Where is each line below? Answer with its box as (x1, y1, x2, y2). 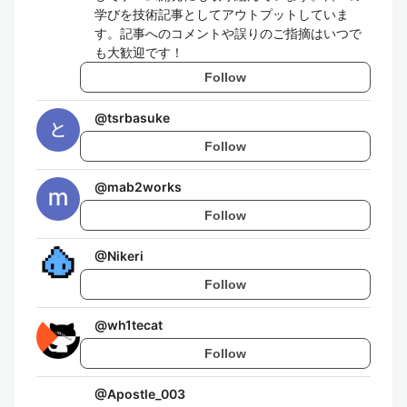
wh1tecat (107, 317, 163, 333)
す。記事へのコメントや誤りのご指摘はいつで (94, 25, 362, 41)
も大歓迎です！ (94, 45, 184, 60)
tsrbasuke (107, 110, 170, 125)
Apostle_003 (107, 386, 185, 402)
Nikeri (107, 248, 144, 263)
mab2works (107, 179, 182, 194)
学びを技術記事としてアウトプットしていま (94, 6, 349, 22)
